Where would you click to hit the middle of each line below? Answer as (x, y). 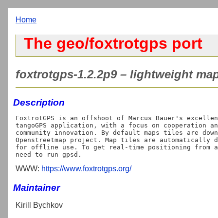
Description (39, 102)
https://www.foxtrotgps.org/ (86, 168)
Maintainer (36, 187)
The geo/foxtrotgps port (113, 44)
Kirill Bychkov (39, 205)
